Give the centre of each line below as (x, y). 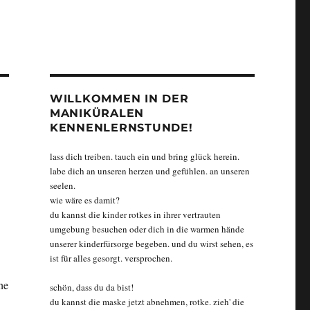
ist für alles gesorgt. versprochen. (111, 258)
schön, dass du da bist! (91, 287)
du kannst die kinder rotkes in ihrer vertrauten (135, 214)
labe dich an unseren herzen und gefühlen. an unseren (149, 171)
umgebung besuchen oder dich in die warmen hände (147, 229)
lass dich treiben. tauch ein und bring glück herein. (144, 156)
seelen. (62, 185)
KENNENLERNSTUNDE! (121, 127)
